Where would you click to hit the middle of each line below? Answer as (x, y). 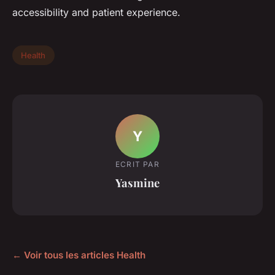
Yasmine (137, 182)
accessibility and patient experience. (96, 13)
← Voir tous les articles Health (79, 255)
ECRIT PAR (137, 164)
